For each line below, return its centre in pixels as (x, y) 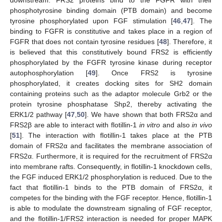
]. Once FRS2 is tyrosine (154, 73)
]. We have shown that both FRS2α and (149, 115)
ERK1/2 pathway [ (39, 115)
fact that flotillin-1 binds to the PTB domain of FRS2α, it (111, 188)
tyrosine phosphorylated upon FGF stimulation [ (92, 21)
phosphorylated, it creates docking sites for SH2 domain (111, 83)
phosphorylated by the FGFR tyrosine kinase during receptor (111, 63)
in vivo (202, 125)
